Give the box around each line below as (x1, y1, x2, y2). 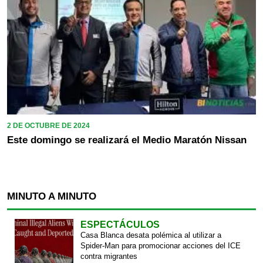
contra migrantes (80, 251, 137, 261)
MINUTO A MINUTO (7, 190, 96, 202)
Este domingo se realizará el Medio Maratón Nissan (7, 134, 247, 146)
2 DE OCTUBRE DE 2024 (7, 121, 90, 130)
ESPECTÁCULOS (80, 219, 160, 230)
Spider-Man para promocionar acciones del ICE (80, 241, 241, 250)
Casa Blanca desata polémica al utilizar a (80, 230, 221, 240)
